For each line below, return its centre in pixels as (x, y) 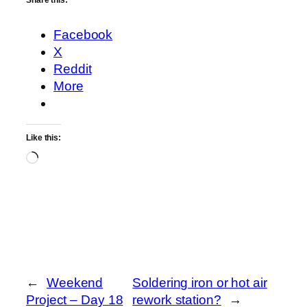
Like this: (44, 138)
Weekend (75, 282)
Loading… (68, 159)
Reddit (73, 69)
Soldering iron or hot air (200, 282)
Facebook (83, 34)
